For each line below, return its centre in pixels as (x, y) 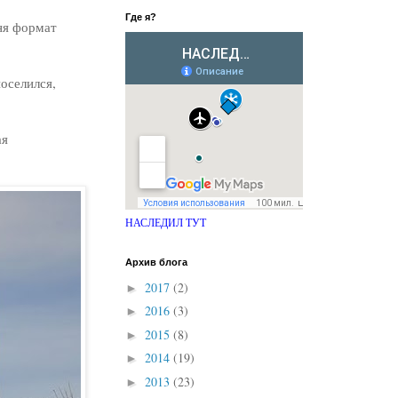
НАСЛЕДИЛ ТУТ (166, 223)
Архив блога (156, 262)
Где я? (141, 17)
